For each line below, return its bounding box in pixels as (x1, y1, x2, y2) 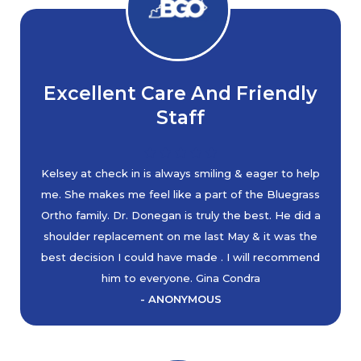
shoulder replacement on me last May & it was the (44, 230, 317, 243)
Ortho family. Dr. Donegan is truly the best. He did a (40, 209, 321, 222)
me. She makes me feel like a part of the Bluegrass (41, 188, 320, 201)
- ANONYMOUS (139, 293, 222, 305)
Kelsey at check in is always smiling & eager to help (41, 167, 320, 180)
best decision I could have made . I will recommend (41, 251, 320, 263)
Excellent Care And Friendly (44, 81, 317, 105)
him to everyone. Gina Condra (101, 272, 260, 284)
